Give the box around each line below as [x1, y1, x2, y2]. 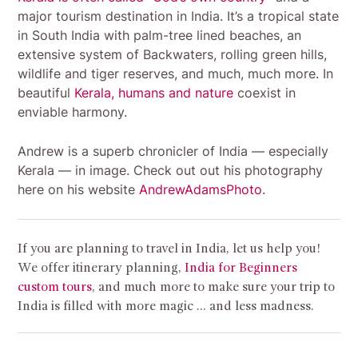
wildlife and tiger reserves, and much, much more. [18, 65, 324, 82]
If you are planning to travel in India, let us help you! [18, 242, 321, 256]
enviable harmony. [18, 103, 128, 120]
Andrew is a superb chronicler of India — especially [18, 142, 329, 159]
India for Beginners [185, 261, 298, 275]
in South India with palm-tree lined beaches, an [18, 26, 302, 43]
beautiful [18, 84, 75, 101]
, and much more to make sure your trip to [92, 280, 336, 294]
